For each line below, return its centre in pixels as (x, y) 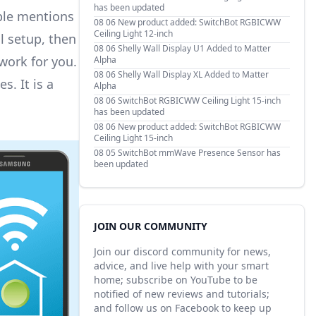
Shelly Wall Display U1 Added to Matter (194, 48)
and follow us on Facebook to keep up (183, 308)
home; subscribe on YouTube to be (176, 280)
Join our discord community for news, (182, 251)
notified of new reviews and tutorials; (182, 294)
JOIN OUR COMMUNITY (151, 226)
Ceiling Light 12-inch (133, 34)
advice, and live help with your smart (181, 266)
